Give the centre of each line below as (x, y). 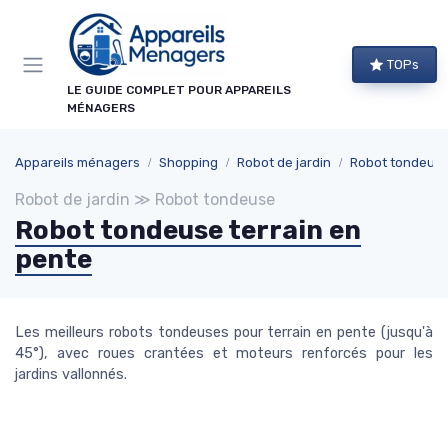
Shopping (188, 162)
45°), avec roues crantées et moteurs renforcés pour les (224, 353)
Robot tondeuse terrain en (188, 230)
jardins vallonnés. (71, 374)
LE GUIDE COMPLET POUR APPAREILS (179, 90)
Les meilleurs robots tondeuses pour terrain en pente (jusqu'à (224, 332)
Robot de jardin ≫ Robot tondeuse (145, 199)
